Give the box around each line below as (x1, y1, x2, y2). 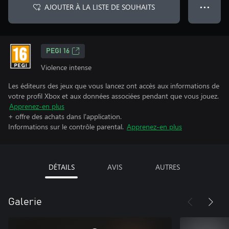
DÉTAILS (48, 162, 75, 172)
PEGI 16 (46, 48, 70, 55)
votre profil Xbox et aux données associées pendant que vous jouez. (8, 91, 219, 101)
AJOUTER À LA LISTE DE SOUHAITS (44, 2, 155, 12)
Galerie (8, 197, 42, 207)
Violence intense (41, 62, 91, 72)
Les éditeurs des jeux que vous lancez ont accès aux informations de (8, 81, 219, 90)
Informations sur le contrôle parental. (8, 122, 124, 131)
